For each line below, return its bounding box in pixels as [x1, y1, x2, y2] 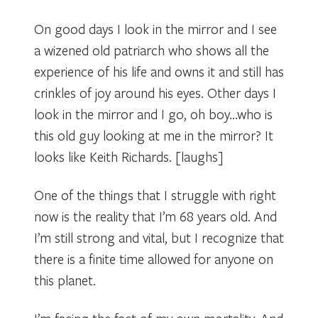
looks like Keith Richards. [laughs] [34, 147, 224, 165]
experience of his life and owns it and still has [34, 62, 284, 80]
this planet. [34, 270, 96, 289]
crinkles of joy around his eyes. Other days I [34, 83, 276, 102]
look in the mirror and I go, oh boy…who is [34, 104, 273, 123]
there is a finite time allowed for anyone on [34, 249, 273, 268]
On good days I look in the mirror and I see [34, 19, 277, 38]
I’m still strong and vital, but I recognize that [34, 228, 284, 246]
